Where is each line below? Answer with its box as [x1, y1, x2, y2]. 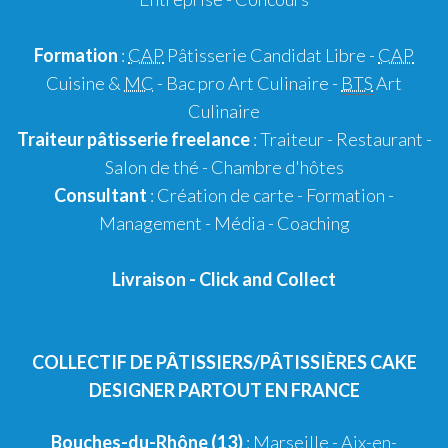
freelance [167, 128, 250, 150]
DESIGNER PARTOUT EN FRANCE [88, 379, 360, 401]
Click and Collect [199, 268, 336, 290]
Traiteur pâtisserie [16, 128, 168, 150]
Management [98, 212, 202, 234]
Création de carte [157, 184, 294, 206]
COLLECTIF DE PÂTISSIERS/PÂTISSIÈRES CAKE [31, 351, 417, 373]
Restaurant [335, 128, 423, 150]
